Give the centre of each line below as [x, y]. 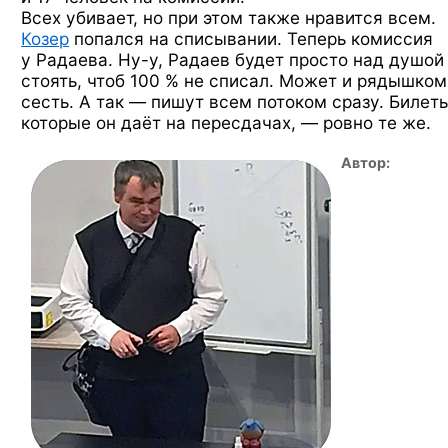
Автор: [365, 162]
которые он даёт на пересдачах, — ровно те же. [226, 122]
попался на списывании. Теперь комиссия [251, 38]
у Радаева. [69, 59]
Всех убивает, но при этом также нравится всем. [228, 17]
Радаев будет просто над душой [303, 59]
